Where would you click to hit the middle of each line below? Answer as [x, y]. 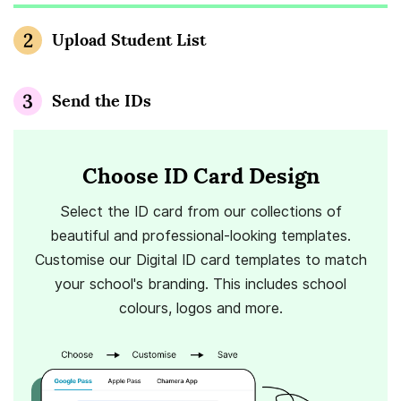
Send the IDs [102, 100]
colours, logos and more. [200, 308]
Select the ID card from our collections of [200, 211]
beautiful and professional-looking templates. [200, 235]
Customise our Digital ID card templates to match [200, 260]
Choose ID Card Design [200, 175]
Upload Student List [129, 39]
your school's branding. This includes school [200, 284]
